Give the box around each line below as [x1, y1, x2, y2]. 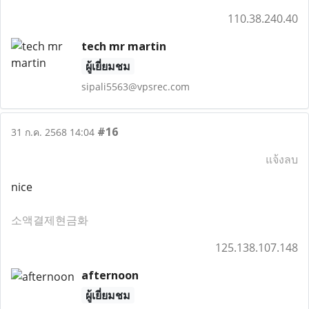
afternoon [81, 268, 139, 283]
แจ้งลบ [266, 152, 298, 167]
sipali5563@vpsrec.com [81, 80, 190, 93]
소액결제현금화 [11, 212, 88, 228]
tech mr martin [81, 39, 166, 54]
